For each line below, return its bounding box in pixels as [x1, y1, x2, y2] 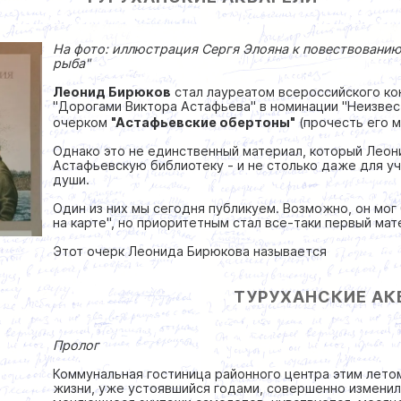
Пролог [53, 337, 100, 353]
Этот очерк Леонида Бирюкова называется [53, 243, 331, 259]
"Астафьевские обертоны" [111, 115, 296, 130]
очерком [53, 115, 112, 130]
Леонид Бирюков [53, 84, 172, 99]
